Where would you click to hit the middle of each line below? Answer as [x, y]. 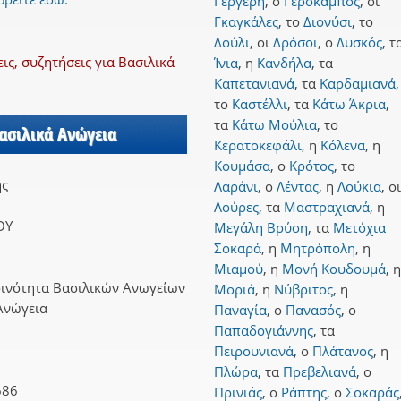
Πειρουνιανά [254, 351]
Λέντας [298, 187]
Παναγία [240, 310]
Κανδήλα [284, 63]
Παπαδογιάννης [264, 331]
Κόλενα [343, 145]
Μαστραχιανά [327, 207]
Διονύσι [328, 22]
